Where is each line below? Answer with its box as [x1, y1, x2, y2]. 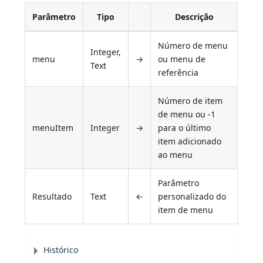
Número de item [158, 95, 223, 107]
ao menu [158, 149, 193, 161]
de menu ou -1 [158, 109, 216, 120]
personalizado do [158, 191, 227, 203]
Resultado [32, 191, 72, 203]
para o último [158, 122, 211, 134]
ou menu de [158, 53, 206, 65]
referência [158, 67, 199, 79]
